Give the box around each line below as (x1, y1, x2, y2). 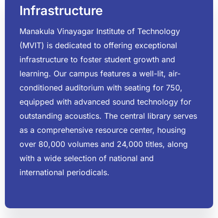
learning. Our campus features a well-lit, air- (19, 69, 181, 79)
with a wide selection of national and (19, 153, 154, 163)
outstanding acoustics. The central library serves (19, 111, 197, 121)
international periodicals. (19, 167, 109, 178)
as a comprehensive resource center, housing (19, 125, 186, 135)
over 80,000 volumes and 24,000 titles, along (19, 139, 188, 149)
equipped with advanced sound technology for (19, 97, 191, 107)
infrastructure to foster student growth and (19, 54, 175, 65)
